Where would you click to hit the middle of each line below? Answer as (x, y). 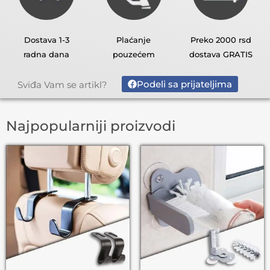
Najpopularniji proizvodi (91, 126)
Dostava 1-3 (46, 40)
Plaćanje (134, 40)
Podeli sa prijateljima (185, 84)
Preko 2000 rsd (221, 40)
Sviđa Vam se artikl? (63, 84)
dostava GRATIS (221, 55)
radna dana (47, 55)
